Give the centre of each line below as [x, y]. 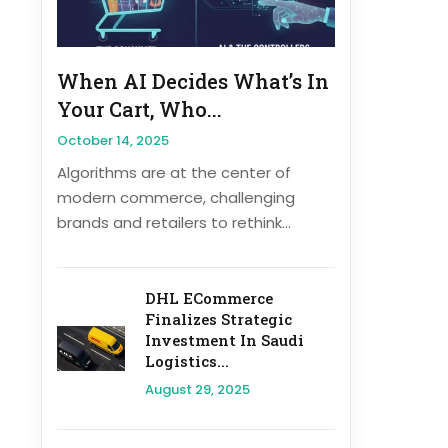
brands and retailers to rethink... [174, 223]
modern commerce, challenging [176, 198]
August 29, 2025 [197, 390]
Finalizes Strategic [218, 319]
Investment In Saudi [224, 340]
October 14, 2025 [113, 141]
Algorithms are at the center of [174, 173]
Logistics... [186, 361]
